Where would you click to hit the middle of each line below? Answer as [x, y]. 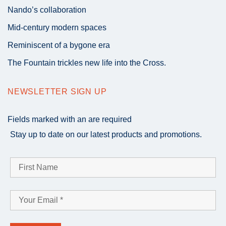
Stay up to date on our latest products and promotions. [106, 134]
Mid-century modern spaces [57, 28]
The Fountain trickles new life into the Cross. [87, 63]
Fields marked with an [48, 119]
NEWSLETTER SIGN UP [57, 92]
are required [110, 119]
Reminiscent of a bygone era [59, 45]
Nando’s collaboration [47, 10]
